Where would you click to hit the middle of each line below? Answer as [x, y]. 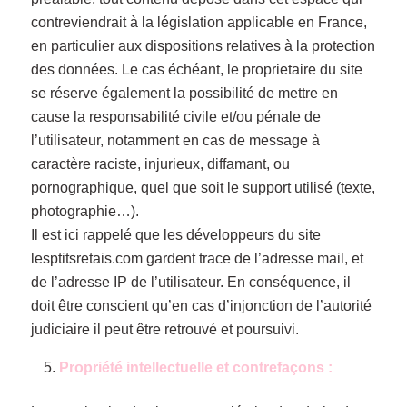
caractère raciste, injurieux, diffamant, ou [160, 164]
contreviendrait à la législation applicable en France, [199, 22]
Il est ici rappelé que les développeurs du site [175, 234]
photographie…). [84, 211]
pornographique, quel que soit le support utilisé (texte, [203, 187]
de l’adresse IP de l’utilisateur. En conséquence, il [190, 282]
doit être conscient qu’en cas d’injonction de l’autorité [201, 305]
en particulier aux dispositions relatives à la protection [203, 45]
